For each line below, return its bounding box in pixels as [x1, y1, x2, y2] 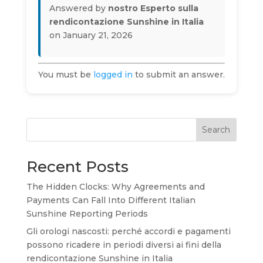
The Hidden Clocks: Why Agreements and [26, 181, 205, 192]
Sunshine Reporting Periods [26, 208, 148, 219]
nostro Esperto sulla [107, 3, 198, 14]
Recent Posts [26, 157, 129, 176]
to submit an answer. [132, 69, 225, 80]
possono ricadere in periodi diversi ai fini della [26, 240, 221, 250]
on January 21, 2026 [49, 30, 133, 41]
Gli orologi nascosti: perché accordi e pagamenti [26, 226, 231, 237]
